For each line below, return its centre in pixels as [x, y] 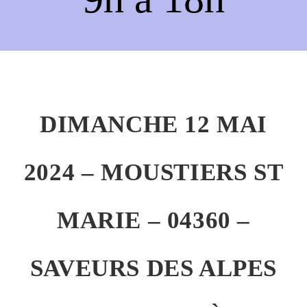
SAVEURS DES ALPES [153, 268]
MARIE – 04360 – [153, 220]
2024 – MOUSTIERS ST [153, 172]
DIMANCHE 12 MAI [153, 124]
